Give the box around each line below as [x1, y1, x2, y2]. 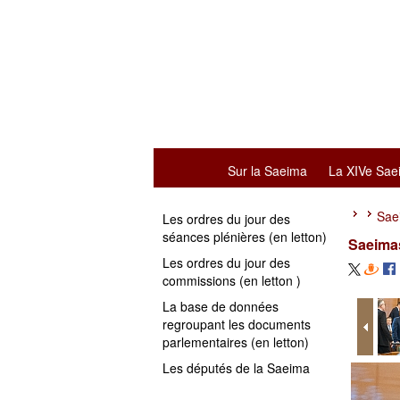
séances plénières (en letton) [162, 228, 327, 246]
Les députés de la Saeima [162, 359, 310, 377]
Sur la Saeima [228, 162, 307, 179]
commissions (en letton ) [162, 271, 301, 289]
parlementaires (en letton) [162, 333, 309, 351]
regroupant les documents [162, 315, 311, 333]
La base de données [162, 297, 279, 315]
